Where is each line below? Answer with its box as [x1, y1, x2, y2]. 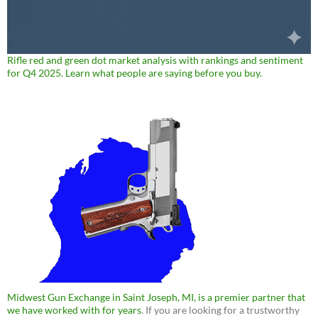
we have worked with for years [7, 304, 141, 317]
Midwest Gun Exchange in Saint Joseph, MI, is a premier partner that [7, 291, 305, 304]
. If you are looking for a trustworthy [141, 304, 300, 317]
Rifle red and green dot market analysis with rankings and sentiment [7, 54, 303, 67]
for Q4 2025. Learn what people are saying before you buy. [7, 67, 262, 79]
